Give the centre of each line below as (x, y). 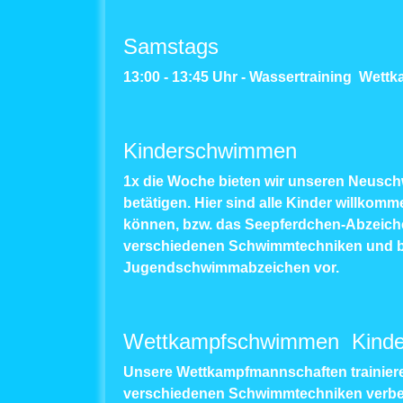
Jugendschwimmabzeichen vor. (233, 268)
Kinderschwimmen (210, 151)
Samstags (171, 46)
